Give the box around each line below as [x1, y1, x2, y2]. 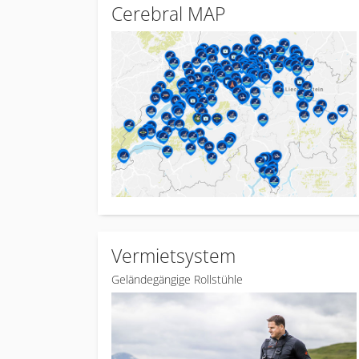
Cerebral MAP [111, 2, 225, 26]
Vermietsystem [111, 244, 236, 268]
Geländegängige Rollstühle [111, 272, 243, 287]
